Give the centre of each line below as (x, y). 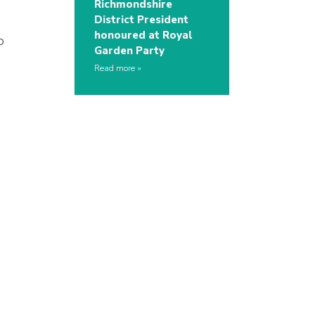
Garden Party (129, 51)
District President (141, 20)
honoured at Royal (143, 36)
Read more (115, 69)
